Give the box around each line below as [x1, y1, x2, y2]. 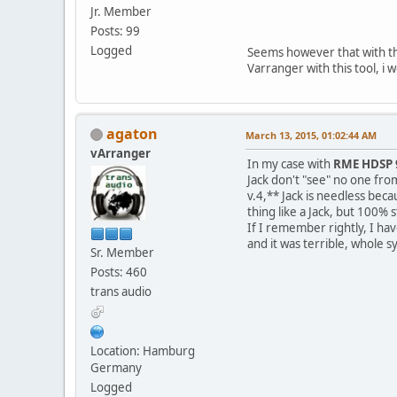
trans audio [90, 283, 152, 300]
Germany [90, 359, 142, 376]
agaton [106, 123, 158, 144]
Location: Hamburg [90, 342, 195, 359]
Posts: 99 [90, 22, 140, 39]
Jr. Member [90, 3, 152, 19]
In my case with [247, 155, 333, 172]
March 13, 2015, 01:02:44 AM [245, 128, 377, 142]
